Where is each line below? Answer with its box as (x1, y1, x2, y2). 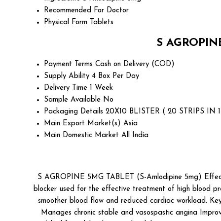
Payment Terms (44, 61, 93, 69)
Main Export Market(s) (44, 120, 121, 128)
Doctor (107, 6, 129, 14)
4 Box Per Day (92, 73, 139, 80)
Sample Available (44, 96, 101, 104)
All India (121, 132, 148, 140)
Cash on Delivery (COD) (95, 61, 175, 69)
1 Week (90, 84, 113, 92)
